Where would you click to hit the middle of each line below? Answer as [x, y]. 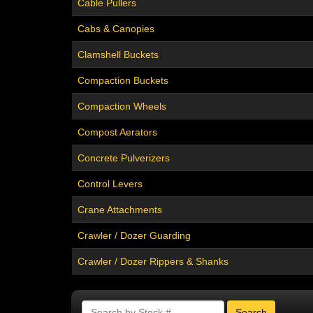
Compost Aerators [117, 132]
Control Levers [110, 184]
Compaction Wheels [122, 107]
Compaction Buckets [123, 81]
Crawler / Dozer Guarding [134, 236]
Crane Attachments [120, 210]
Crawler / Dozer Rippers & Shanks [153, 262]
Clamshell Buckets [118, 55]
